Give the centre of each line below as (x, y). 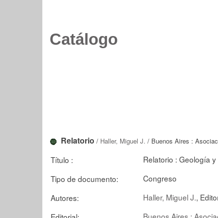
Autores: (65, 197)
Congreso (160, 178)
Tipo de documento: (84, 178)
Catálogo (84, 39)
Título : (62, 159)
